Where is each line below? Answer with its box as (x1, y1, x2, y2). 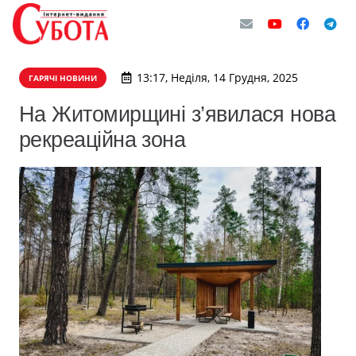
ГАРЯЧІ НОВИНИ (29, 72, 97, 83)
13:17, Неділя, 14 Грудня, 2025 (136, 70, 298, 85)
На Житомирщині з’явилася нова (19, 102, 336, 126)
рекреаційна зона (19, 127, 186, 152)
